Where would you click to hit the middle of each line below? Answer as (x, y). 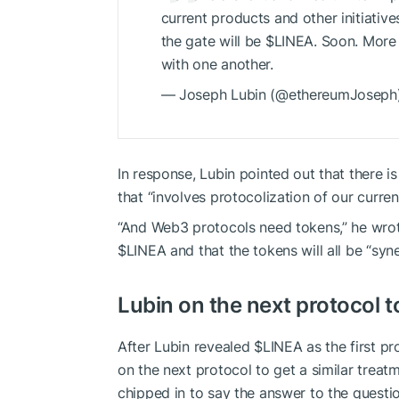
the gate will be (213, 41)
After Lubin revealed (186, 346)
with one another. (217, 65)
